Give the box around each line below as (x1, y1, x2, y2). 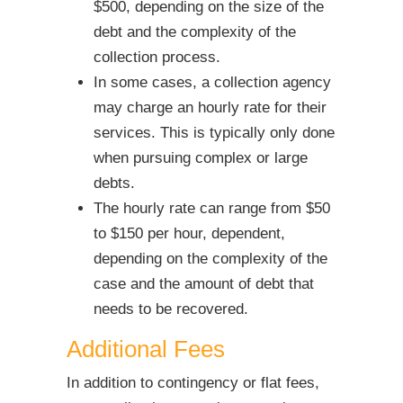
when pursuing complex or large (94, 148, 308, 166)
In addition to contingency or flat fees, (67, 373, 319, 391)
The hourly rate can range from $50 (94, 199, 330, 217)
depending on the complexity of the (94, 249, 327, 267)
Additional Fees (67, 336, 225, 362)
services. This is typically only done (94, 123, 335, 141)
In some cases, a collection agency (94, 73, 331, 91)
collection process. (94, 48, 220, 66)
